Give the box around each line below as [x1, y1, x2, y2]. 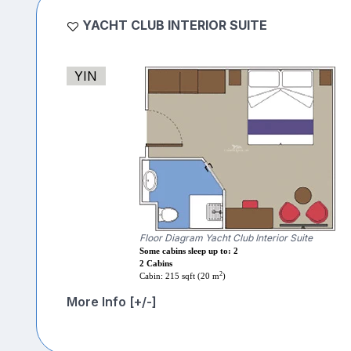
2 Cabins [139, 259, 172, 269]
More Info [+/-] [66, 294, 157, 310]
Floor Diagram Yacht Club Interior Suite [139, 232, 313, 244]
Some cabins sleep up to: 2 [139, 247, 238, 256]
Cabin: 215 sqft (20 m [139, 272, 219, 281]
